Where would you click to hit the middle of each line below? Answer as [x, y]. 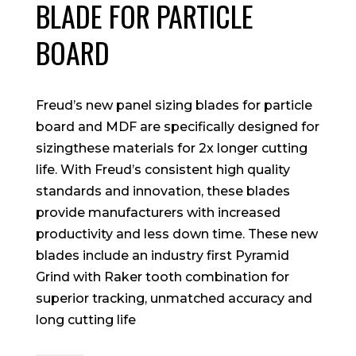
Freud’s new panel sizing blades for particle [174, 105]
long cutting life [85, 320]
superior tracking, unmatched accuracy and [174, 298]
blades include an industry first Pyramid [162, 255]
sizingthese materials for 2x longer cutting [171, 148]
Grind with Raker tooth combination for [162, 277]
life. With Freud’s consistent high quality [163, 170]
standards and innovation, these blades [163, 191]
